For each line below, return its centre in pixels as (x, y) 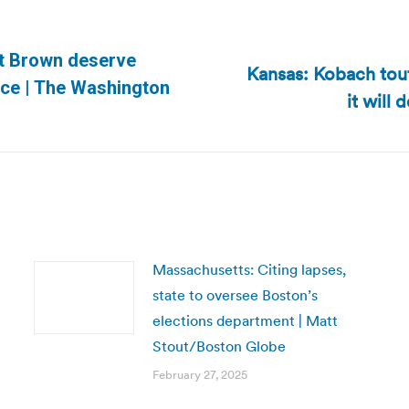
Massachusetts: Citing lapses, (249, 269)
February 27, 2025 (199, 375)
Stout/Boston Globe (219, 346)
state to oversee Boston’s (235, 295)
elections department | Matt (245, 320)
